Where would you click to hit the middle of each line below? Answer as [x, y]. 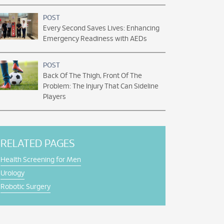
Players [54, 97]
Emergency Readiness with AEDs [95, 39]
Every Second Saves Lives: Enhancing [101, 28]
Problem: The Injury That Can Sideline [101, 86]
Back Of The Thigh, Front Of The [92, 76]
